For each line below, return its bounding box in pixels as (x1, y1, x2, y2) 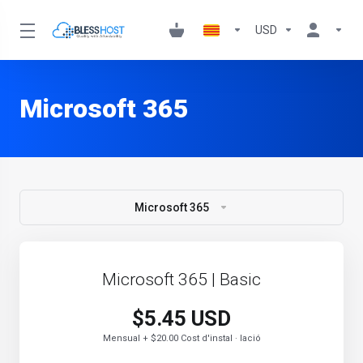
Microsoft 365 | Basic (102, 270, 261, 289)
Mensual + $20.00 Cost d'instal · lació (102, 333, 261, 344)
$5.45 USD (132, 306, 231, 331)
